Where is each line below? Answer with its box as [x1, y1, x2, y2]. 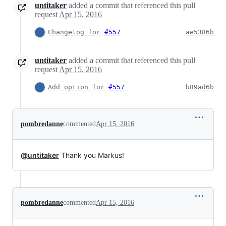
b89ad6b [186, 83, 214, 91]
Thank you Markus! [59, 151, 124, 159]
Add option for [48, 83, 104, 91]
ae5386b [186, 28, 214, 36]
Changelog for [48, 28, 100, 36]
